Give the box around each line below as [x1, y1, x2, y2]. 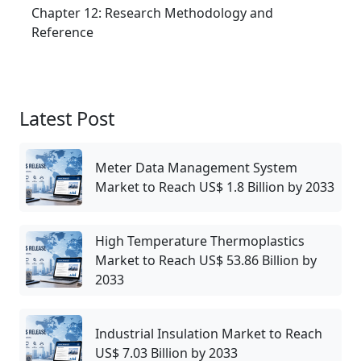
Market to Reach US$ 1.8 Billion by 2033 [95, 178, 334, 197]
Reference [31, 23, 93, 42]
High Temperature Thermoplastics [95, 232, 305, 251]
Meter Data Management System [95, 159, 297, 177]
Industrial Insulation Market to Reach [95, 325, 322, 343]
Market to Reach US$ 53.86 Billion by [95, 251, 317, 270]
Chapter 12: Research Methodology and [31, 4, 273, 23]
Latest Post [19, 106, 114, 132]
